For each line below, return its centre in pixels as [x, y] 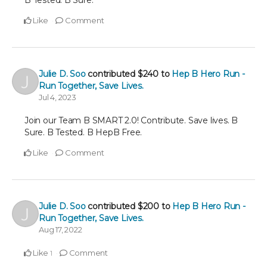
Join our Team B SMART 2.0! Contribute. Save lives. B [131, 120]
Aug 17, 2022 [60, 229]
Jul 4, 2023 [58, 97]
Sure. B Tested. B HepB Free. [83, 132]
